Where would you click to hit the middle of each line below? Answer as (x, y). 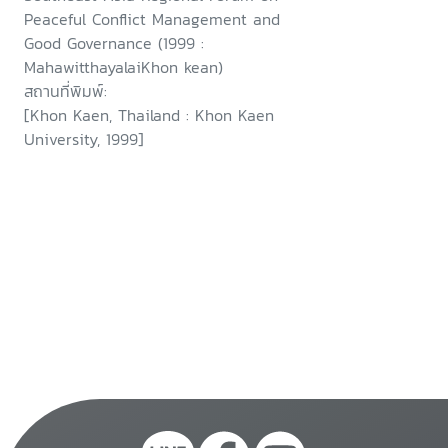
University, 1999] (84, 139)
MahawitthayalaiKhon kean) (123, 67)
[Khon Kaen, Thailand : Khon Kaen (149, 115)
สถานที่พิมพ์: (65, 91)
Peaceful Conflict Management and (152, 19)
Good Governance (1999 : (114, 43)
